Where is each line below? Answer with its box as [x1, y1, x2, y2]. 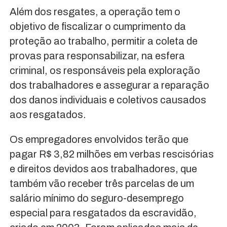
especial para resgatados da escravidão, [9, 207, 197, 219]
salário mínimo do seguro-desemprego [9, 193, 184, 204]
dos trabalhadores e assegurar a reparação [9, 80, 209, 91]
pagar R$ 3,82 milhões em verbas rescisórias [9, 148, 214, 160]
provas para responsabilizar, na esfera [9, 50, 185, 62]
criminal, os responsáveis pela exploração [9, 65, 200, 77]
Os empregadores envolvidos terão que [9, 134, 188, 145]
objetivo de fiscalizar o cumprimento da [9, 21, 186, 32]
